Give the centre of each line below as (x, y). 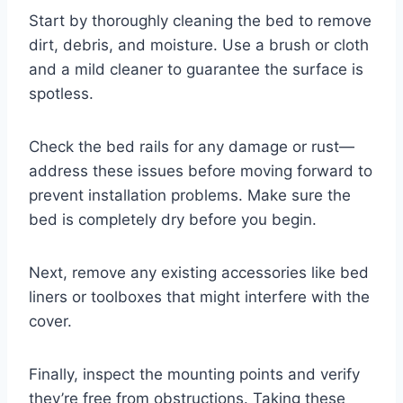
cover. (50, 321)
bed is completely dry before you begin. (173, 219)
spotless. (61, 93)
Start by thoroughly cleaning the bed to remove (200, 20)
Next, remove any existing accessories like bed (199, 272)
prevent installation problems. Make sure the (190, 195)
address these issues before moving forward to (201, 170)
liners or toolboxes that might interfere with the (199, 296)
